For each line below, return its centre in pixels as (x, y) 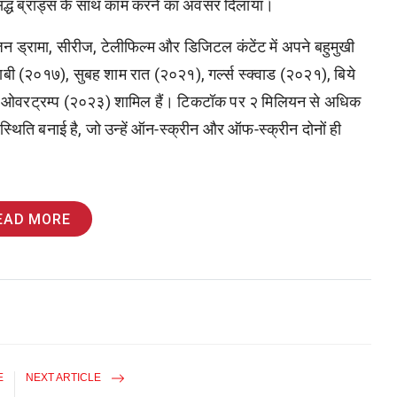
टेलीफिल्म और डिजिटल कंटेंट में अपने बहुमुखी (228, 46)
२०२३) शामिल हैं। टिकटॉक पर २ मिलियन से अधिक (215, 101)
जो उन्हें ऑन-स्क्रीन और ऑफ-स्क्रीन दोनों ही (214, 128)
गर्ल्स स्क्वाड (242, 74)
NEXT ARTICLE (65, 377)
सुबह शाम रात (112, 74)
